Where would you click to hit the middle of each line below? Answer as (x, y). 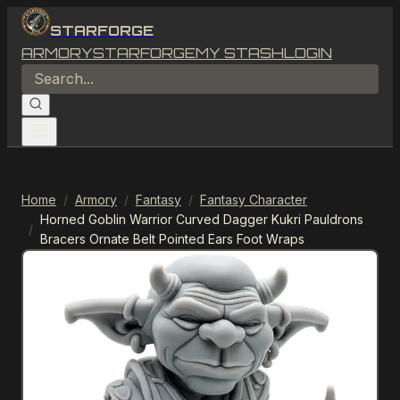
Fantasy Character (254, 200)
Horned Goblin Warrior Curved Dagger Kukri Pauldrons (202, 219)
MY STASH (240, 53)
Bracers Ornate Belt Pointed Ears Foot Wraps (172, 239)
